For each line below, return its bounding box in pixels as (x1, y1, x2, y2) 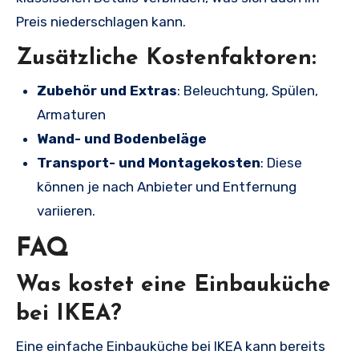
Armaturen (37, 106, 106, 123)
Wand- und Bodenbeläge (37, 130, 207, 147)
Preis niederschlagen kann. (16, 14, 186, 30)
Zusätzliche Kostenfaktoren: (16, 47, 317, 70)
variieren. (37, 202, 95, 219)
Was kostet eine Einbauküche (16, 274, 331, 296)
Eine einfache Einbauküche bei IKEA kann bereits (16, 337, 325, 354)
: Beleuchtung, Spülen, (177, 82, 318, 99)
